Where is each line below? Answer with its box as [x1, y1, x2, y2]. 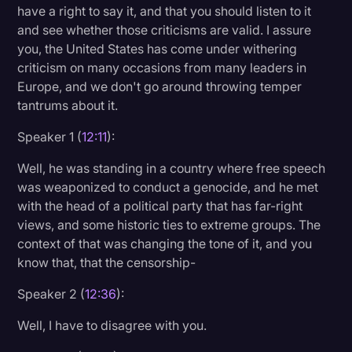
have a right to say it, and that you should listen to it [17, 2, 312, 19]
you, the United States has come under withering [17, 40, 298, 57]
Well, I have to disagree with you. [17, 317, 207, 333]
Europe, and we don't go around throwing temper [17, 78, 302, 94]
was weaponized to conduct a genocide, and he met [17, 178, 319, 195]
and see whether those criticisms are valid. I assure [17, 21, 312, 38]
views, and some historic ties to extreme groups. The [17, 216, 321, 233]
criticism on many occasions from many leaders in [17, 59, 307, 75]
